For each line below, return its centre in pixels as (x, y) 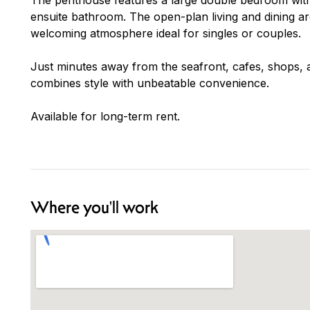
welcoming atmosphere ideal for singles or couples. (166, 33)
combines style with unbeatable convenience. (150, 83)
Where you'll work (94, 207)
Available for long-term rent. (105, 116)
